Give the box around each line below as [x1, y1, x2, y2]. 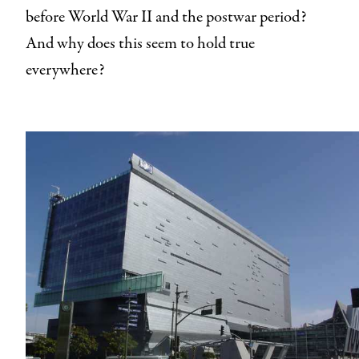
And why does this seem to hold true [26, 32, 255, 56]
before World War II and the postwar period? [26, 6, 307, 30]
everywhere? [26, 58, 105, 83]
